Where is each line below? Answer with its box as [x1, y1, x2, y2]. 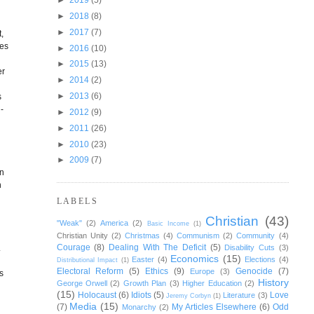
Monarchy [122, 303, 157, 312]
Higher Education [182, 279, 242, 288]
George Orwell [56, 279, 107, 288]
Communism [177, 231, 220, 240]
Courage [56, 243, 90, 252]
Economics [170, 253, 219, 265]
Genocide [235, 266, 273, 276]
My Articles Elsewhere [171, 302, 257, 312]
